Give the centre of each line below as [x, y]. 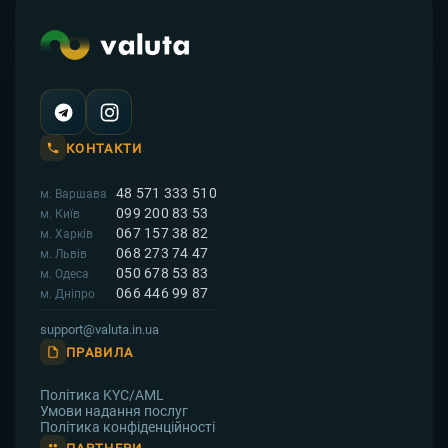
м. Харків [66, 234]
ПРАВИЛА [100, 352]
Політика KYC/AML [102, 395]
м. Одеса [64, 274]
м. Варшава [73, 194]
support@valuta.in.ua [99, 330]
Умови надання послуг [114, 411]
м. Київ [60, 214]
